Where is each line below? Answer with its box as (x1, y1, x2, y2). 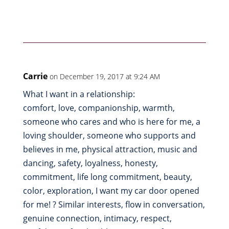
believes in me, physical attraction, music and (22, 144, 197, 155)
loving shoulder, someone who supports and (22, 130, 196, 142)
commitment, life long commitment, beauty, (22, 171, 192, 183)
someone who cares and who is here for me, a (22, 116, 200, 128)
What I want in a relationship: (22, 88, 135, 100)
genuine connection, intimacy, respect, (22, 213, 172, 224)
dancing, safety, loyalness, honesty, (22, 157, 158, 169)
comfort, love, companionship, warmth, (22, 102, 175, 114)
